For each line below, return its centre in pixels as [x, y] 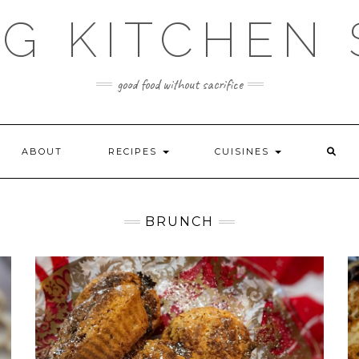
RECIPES [135, 151]
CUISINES [244, 151]
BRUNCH [179, 222]
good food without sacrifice [179, 84]
